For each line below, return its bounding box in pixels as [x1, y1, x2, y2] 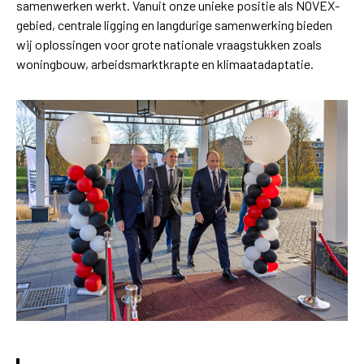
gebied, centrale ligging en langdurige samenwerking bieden [16, 17, 332, 32]
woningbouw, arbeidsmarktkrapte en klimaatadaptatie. [16, 56, 314, 71]
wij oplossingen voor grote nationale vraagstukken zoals [16, 37, 322, 52]
